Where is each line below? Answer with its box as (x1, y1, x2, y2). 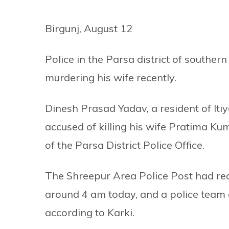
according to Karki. (45, 205, 134, 219)
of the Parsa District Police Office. (45, 138, 204, 151)
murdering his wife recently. (45, 71, 176, 84)
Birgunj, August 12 (45, 21, 132, 35)
